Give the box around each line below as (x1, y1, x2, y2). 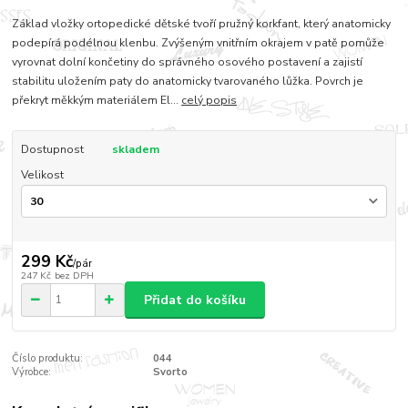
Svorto (152, 365, 188, 380)
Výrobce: (12, 365, 52, 380)
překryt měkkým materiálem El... (12, 93, 182, 108)
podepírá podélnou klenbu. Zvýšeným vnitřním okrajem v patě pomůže (12, 36, 385, 51)
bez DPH (54, 269, 94, 283)
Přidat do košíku (144, 291, 246, 309)
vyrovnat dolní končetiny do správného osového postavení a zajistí (12, 55, 363, 70)
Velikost (20, 168, 64, 183)
